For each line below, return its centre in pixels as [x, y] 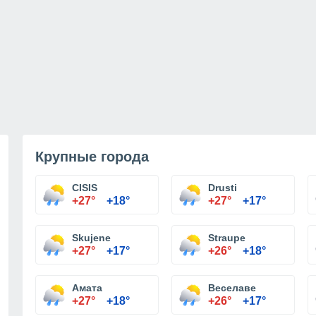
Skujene [91, 238]
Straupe [227, 238]
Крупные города [92, 157]
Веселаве [232, 288]
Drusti [223, 188]
